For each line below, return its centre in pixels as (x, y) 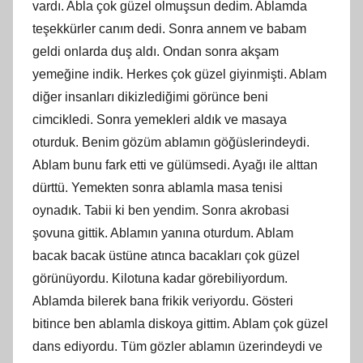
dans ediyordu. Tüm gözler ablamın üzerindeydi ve (177, 346)
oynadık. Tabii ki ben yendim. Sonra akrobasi (161, 210)
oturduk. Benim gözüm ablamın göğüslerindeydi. (171, 142)
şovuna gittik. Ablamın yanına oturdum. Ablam (163, 233)
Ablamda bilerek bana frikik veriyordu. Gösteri (163, 301)
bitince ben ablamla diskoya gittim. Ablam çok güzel (180, 323)
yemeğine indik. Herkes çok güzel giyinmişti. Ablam (179, 74)
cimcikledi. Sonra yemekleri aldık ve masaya (160, 119)
